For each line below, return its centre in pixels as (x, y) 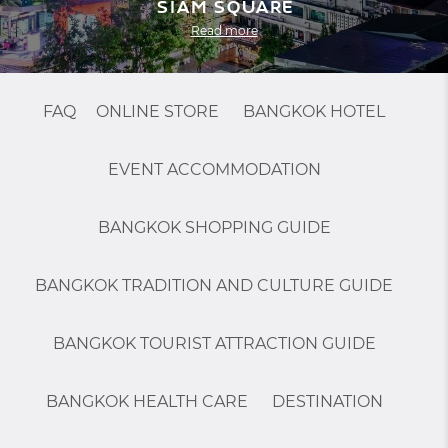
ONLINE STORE (157, 111)
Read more (224, 30)
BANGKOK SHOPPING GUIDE (214, 227)
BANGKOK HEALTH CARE (146, 401)
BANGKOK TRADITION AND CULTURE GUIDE (214, 285)
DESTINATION (327, 401)
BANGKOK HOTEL (314, 111)
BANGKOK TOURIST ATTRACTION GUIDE (214, 343)
